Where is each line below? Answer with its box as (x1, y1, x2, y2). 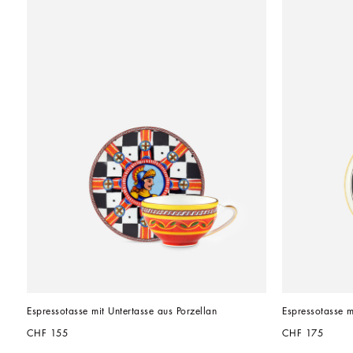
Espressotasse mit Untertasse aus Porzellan (27, 306, 217, 316)
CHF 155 (27, 328, 69, 338)
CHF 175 (282, 328, 324, 338)
